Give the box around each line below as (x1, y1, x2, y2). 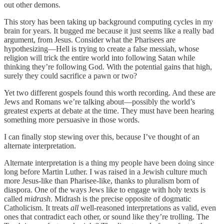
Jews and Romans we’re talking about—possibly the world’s (4, 97, 195, 106)
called (4, 194, 24, 203)
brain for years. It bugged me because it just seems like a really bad (4, 26, 214, 35)
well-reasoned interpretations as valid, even (78, 203, 216, 212)
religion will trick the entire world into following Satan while (4, 53, 195, 62)
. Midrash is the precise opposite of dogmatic (50, 194, 191, 203)
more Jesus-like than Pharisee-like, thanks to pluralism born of (4, 176, 199, 185)
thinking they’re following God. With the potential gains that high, (4, 62, 212, 71)
